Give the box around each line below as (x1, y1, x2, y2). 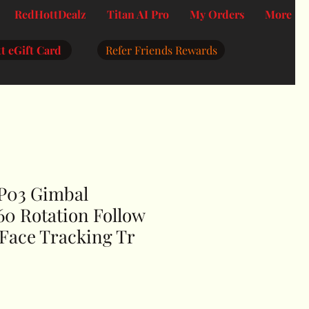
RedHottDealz (14, 7, 86, 21)
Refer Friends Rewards (105, 43, 217, 57)
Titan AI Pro (107, 7, 169, 21)
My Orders (190, 7, 244, 21)
